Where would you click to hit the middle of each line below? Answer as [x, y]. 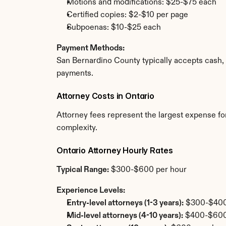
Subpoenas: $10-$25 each [114, 28]
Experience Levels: [91, 191]
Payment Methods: [91, 48]
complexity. [77, 128]
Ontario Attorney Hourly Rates [115, 150]
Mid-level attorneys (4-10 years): [125, 216]
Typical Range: [83, 170]
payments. [75, 74]
